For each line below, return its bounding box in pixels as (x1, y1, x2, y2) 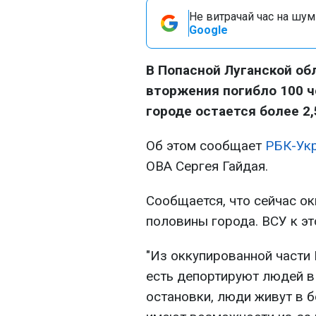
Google (189, 23, 228, 37)
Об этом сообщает (146, 138, 265, 154)
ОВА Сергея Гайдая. (146, 158, 268, 174)
